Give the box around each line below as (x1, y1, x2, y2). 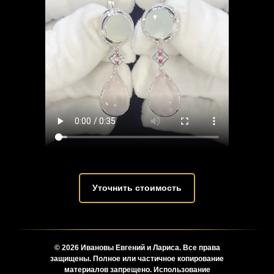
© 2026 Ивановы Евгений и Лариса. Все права (54, 243, 220, 253)
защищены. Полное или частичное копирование (50, 254, 224, 264)
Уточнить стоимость (92, 183, 182, 193)
